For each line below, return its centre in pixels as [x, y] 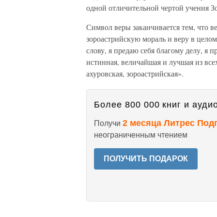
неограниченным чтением [141, 135]
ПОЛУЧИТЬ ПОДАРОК [146, 159]
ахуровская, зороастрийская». [135, 73]
